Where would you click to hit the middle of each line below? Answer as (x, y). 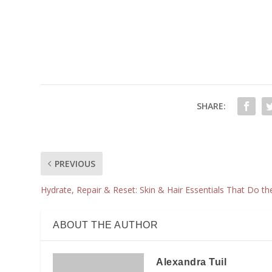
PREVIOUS (75, 164)
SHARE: (211, 106)
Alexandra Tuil (192, 262)
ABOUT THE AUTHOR (106, 225)
